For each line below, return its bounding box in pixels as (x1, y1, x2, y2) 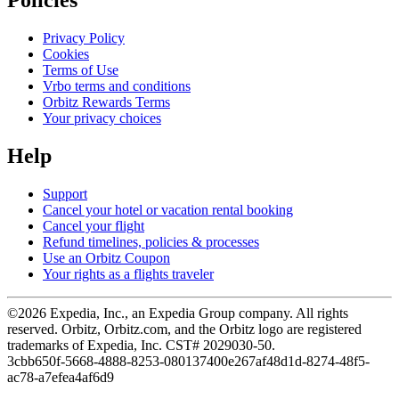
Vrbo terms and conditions (43, 78, 191, 94)
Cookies (43, 46, 89, 62)
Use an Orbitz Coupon (43, 250, 170, 266)
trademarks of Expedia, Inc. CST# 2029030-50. (7, 338, 275, 354)
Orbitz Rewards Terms (43, 94, 170, 110)
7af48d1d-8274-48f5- (248, 354, 370, 370)
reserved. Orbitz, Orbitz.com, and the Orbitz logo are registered (7, 322, 362, 338)
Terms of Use (43, 62, 118, 78)
